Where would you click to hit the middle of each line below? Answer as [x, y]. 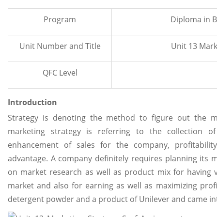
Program [60, 19]
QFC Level [60, 73]
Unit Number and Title [60, 46]
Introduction [32, 102]
